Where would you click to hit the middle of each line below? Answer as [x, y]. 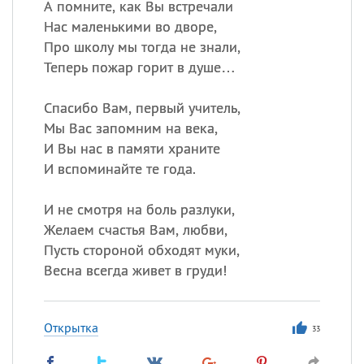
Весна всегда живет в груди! [135, 270]
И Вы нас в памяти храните [132, 148]
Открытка [71, 327]
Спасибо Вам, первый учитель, [142, 108]
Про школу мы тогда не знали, [142, 47]
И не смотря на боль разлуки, [139, 209]
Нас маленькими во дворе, [130, 26]
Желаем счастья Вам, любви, [135, 230]
